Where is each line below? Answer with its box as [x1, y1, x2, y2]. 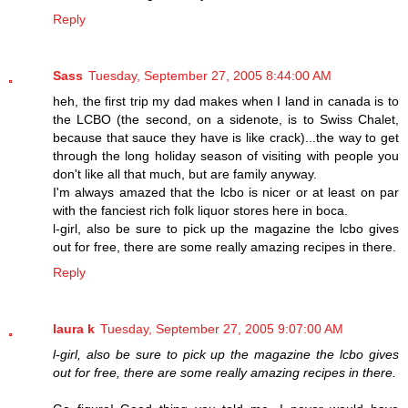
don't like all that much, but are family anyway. [53, 166, 317, 181]
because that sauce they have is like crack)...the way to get [53, 129, 399, 145]
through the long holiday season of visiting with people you [53, 148, 399, 163]
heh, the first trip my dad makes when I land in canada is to [53, 93, 399, 108]
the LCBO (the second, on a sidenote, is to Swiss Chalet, [53, 111, 399, 127]
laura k [53, 321, 95, 336]
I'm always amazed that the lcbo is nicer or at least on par [53, 184, 399, 199]
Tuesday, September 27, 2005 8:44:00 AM [88, 67, 331, 83]
